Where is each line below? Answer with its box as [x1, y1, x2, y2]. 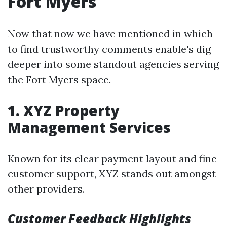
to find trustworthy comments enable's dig [8, 43, 211, 55]
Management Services [8, 118, 171, 137]
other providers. [8, 182, 85, 195]
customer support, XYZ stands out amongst [8, 167, 216, 180]
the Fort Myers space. [8, 73, 111, 86]
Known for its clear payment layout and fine [8, 152, 217, 165]
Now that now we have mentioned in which [8, 27, 213, 40]
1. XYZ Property [8, 101, 120, 120]
